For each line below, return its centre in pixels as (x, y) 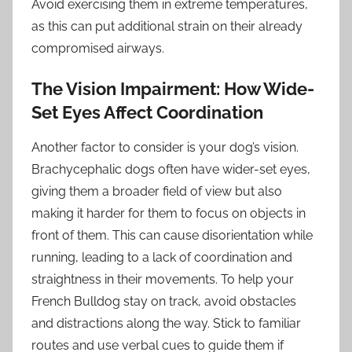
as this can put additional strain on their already (167, 26)
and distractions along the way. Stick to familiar (166, 324)
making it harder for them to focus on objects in (169, 214)
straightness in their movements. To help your (163, 280)
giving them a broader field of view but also (157, 192)
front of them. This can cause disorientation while (172, 236)
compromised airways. (98, 48)
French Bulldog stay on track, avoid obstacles (164, 302)
